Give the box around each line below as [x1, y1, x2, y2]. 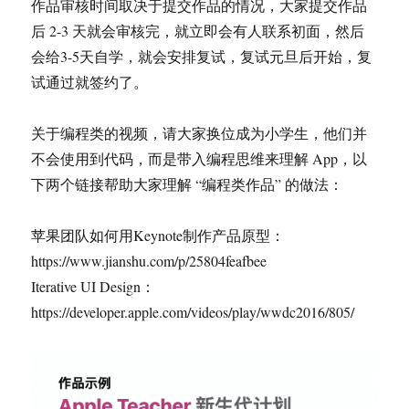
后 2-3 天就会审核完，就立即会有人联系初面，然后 [31, 20, 365, 40]
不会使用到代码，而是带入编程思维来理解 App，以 [31, 148, 368, 168]
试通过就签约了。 [31, 71, 149, 91]
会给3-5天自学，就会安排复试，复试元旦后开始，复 [31, 46, 372, 66]
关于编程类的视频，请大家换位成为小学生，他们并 [31, 122, 368, 142]
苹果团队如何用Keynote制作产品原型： [31, 225, 286, 245]
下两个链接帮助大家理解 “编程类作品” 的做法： [31, 173, 344, 194]
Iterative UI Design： [31, 276, 156, 296]
